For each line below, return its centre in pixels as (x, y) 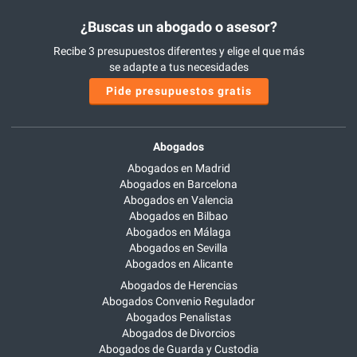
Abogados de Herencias (178, 286)
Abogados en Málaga (178, 232)
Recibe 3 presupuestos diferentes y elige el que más (178, 51)
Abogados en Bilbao (178, 216)
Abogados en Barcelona (178, 184)
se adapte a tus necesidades (178, 67)
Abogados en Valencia (178, 200)
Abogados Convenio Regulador (178, 302)
